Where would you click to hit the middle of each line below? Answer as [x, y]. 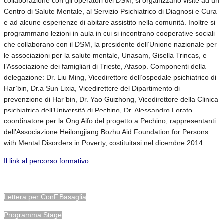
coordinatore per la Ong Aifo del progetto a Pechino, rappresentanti [110, 121]
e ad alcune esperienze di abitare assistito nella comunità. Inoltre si [110, 22]
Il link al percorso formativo [46, 161]
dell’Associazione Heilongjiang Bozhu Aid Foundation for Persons [106, 132]
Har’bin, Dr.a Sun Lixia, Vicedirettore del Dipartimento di [92, 88]
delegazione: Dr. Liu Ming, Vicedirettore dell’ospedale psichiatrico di [110, 77]
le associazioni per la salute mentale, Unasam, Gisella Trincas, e [105, 55]
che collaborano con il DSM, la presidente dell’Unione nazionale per [110, 44]
